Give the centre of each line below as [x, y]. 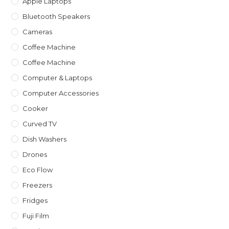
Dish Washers [45, 139]
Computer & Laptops [58, 78]
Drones [35, 155]
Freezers [38, 185]
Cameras [38, 32]
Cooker [36, 109]
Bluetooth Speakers [56, 17]
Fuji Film [36, 216]
